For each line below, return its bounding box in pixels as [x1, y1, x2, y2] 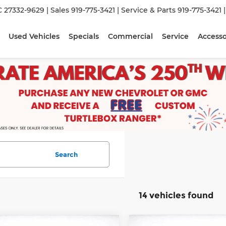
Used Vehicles [9, 32, 60, 41]
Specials [69, 32, 99, 41]
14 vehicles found [138, 190, 213, 200]
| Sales [46, 6, 70, 15]
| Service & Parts [117, 6, 176, 15]
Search [54, 150, 78, 158]
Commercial [108, 32, 153, 41]
